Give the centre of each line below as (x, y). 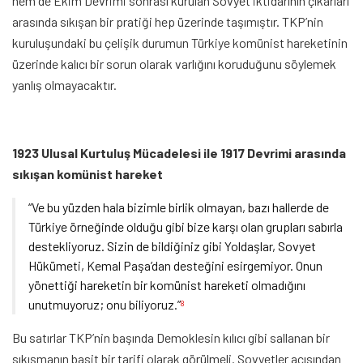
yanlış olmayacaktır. (64, 85)
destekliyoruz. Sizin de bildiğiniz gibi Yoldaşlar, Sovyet (172, 246)
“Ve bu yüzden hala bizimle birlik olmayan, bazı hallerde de (179, 207)
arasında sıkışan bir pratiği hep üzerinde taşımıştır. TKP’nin (168, 21)
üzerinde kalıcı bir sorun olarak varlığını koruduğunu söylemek (174, 64)
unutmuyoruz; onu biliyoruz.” (105, 304)
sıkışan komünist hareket (88, 174)
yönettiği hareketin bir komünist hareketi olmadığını (167, 285)
